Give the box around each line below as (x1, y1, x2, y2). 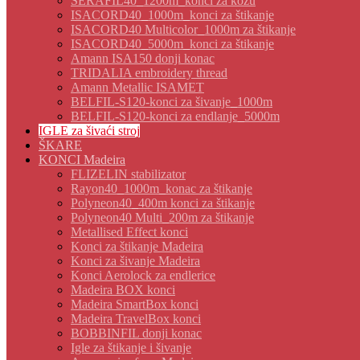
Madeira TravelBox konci (71, 312, 201, 325)
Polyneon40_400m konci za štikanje (71, 196, 255, 210)
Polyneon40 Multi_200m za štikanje (71, 211, 254, 224)
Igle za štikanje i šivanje (71, 341, 191, 354)
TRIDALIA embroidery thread (71, 66, 227, 80)
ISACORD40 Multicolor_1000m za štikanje (71, 22, 296, 36)
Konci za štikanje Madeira (71, 239, 203, 253)
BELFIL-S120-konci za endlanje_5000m (71, 109, 280, 123)
